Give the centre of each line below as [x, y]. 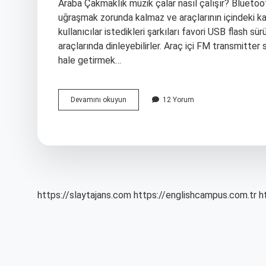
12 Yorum [178, 100]
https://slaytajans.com [84, 195]
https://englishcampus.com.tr [195, 195]
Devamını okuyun [99, 100]
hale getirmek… [90, 60]
